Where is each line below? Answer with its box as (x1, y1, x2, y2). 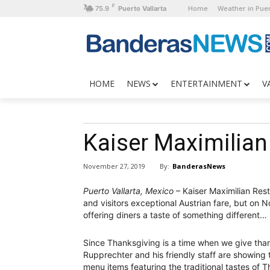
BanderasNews (172, 161, 225, 171)
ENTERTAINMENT (171, 78, 242, 89)
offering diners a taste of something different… (83, 210, 267, 221)
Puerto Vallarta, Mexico (83, 186, 174, 196)
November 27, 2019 (83, 162, 145, 171)
